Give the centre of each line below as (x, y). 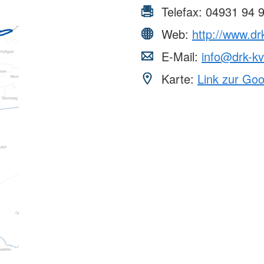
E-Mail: (180, 57)
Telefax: (182, 12)
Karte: (178, 79)
